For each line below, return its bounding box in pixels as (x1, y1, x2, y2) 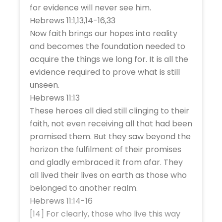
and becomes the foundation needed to (30, 40, 185, 52)
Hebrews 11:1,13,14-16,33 (30, 14, 115, 26)
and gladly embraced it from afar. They (30, 156, 183, 168)
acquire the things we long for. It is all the (30, 53, 188, 65)
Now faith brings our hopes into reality (30, 27, 177, 39)
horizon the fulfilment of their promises (30, 143, 181, 155)
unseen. (30, 79, 59, 91)
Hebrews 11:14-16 (30, 195, 93, 207)
